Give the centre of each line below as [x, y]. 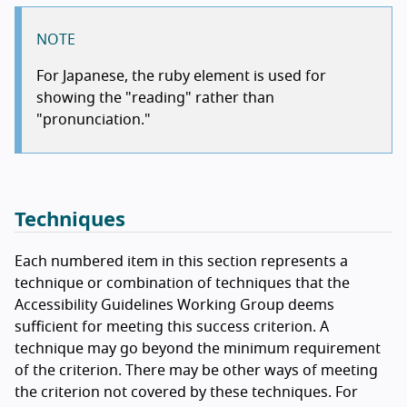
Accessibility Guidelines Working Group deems [174, 306]
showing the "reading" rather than [155, 99]
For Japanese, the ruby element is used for [181, 77]
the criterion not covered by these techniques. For [186, 393]
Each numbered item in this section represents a [181, 262]
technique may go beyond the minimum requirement [198, 349]
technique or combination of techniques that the [182, 284]
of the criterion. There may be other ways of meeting [196, 371]
